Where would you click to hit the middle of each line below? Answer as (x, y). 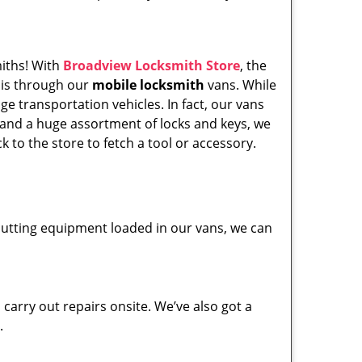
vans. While (240, 85)
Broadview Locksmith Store (152, 65)
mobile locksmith (148, 85)
